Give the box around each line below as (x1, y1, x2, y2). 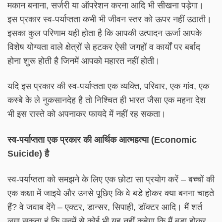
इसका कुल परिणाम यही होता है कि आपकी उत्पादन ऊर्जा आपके (7, 28, 202, 38)
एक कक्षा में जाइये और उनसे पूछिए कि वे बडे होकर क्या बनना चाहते (7, 188, 214, 198)
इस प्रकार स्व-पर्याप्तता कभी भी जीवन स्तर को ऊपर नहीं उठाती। (7, 14, 212, 24)
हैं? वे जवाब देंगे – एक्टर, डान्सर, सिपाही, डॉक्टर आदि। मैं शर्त (7, 202, 202, 212)
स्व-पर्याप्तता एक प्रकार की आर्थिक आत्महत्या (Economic (7, 135, 197, 145)
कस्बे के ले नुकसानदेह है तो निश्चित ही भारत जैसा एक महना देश (7, 95, 206, 106)
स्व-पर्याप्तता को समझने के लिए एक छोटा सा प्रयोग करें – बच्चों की (7, 174, 215, 184)
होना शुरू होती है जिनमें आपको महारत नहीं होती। (7, 55, 160, 66)
